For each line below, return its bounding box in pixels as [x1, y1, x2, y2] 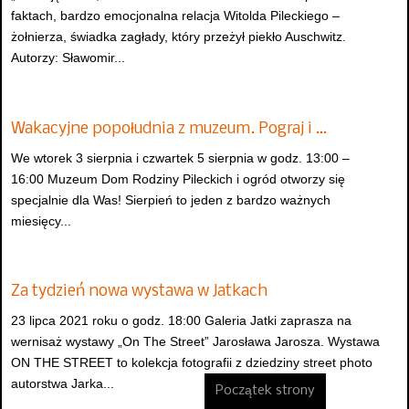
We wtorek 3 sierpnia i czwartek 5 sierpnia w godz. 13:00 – [11, 150, 350, 165]
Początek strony [215, 383, 315, 398]
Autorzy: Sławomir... [11, 50, 125, 66]
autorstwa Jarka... [11, 376, 114, 392]
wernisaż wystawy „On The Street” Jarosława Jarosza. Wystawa [11, 334, 380, 350]
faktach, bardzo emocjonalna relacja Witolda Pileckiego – [11, 8, 340, 24]
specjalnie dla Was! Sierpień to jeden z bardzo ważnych [11, 192, 330, 207]
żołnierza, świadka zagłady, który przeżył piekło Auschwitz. [11, 29, 346, 45]
